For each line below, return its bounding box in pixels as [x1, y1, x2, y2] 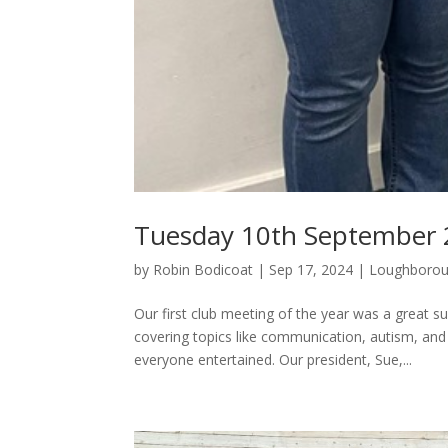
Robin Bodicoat [153, 260, 254, 280]
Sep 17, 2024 [269, 260, 354, 280]
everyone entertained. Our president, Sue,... [134, 350, 413, 370]
